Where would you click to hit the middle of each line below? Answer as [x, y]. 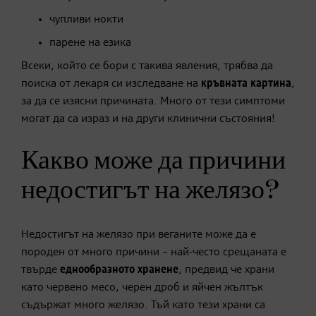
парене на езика [90, 43]
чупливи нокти [86, 19]
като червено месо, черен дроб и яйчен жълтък [142, 287]
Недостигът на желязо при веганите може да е [139, 235]
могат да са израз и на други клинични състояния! [148, 119]
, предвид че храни [226, 270]
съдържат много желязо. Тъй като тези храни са [143, 305]
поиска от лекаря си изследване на [110, 84]
